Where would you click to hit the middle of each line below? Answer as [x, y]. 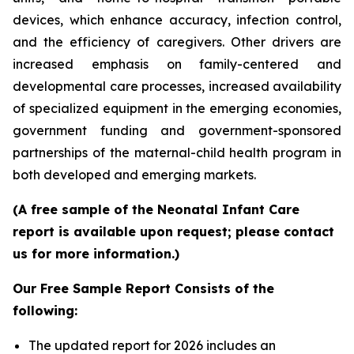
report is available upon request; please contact [173, 231]
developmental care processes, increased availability [177, 86]
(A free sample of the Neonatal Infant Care [156, 209]
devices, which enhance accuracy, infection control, [177, 19]
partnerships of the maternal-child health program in [177, 152]
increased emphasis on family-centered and [177, 64]
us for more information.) [96, 253]
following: [45, 310]
